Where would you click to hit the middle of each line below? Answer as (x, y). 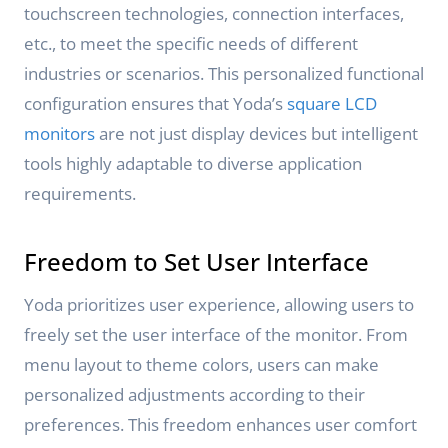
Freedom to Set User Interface (196, 261)
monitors (59, 133)
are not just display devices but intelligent (256, 133)
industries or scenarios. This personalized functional (224, 73)
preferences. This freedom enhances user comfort (220, 424)
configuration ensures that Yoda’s (155, 103)
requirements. (80, 193)
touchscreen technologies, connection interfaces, (214, 13)
